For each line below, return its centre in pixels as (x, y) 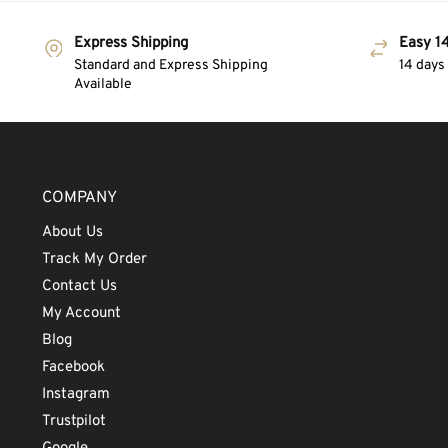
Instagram (75, 395)
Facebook (73, 368)
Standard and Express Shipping (170, 66)
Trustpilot (73, 422)
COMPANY (79, 197)
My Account (81, 314)
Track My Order (94, 260)
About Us (72, 233)
